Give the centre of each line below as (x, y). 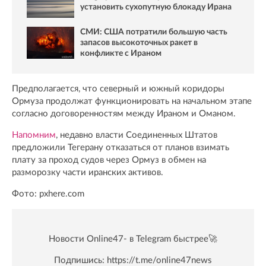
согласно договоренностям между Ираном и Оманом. (124, 114)
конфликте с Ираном (121, 54)
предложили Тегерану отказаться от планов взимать (121, 148)
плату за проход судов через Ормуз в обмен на (109, 160)
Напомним (34, 135)
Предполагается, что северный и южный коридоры (118, 89)
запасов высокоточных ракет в (139, 43)
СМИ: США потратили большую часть (154, 32)
